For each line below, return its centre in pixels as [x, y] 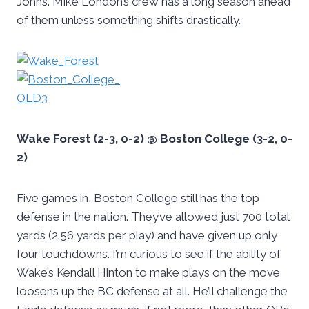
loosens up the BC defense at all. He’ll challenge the [152, 291]
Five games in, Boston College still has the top [138, 198]
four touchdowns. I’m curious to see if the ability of [149, 254]
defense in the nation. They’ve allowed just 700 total [153, 217]
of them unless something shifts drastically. [129, 20]
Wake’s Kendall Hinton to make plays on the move [148, 273]
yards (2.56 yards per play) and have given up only [147, 236]
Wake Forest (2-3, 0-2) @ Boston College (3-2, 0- [154, 139]
